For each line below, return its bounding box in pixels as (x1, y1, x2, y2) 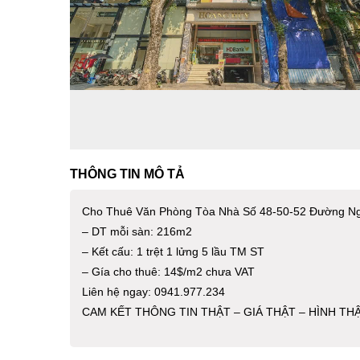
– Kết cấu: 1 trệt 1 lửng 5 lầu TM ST (82, 244, 264, 258)
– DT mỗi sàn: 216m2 (82, 224, 192, 238)
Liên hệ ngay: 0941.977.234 (82, 284, 225, 298)
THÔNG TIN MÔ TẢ (70, 166, 185, 181)
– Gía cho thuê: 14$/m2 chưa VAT (82, 264, 255, 278)
